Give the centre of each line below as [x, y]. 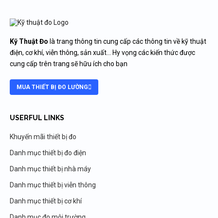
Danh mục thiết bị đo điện [48, 153]
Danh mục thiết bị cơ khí [46, 201]
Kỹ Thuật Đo [30, 41]
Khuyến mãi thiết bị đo [43, 136]
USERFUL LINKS [37, 118]
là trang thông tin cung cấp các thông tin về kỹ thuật [128, 41]
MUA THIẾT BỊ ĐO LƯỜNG [52, 87]
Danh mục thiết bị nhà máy [50, 169]
